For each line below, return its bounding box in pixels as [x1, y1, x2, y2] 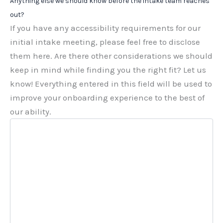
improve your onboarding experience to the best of [10, 93, 205, 103]
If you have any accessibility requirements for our [10, 23, 201, 33]
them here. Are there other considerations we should [10, 51, 213, 61]
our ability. [10, 107, 51, 117]
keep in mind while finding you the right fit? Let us [10, 65, 206, 75]
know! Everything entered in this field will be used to [10, 79, 212, 89]
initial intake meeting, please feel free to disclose [10, 37, 200, 47]
